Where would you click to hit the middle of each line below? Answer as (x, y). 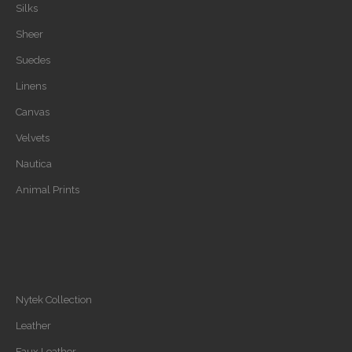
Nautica (34, 163)
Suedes (33, 60)
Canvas (33, 112)
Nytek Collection (54, 299)
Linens (31, 86)
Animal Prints (48, 189)
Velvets (33, 137)
